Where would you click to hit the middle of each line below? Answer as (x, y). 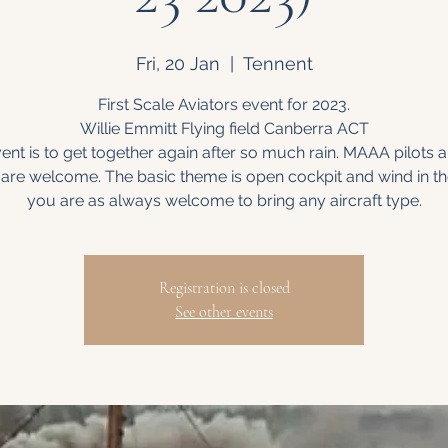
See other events (224, 312)
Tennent (277, 63)
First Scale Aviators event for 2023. (224, 104)
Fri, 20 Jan (177, 63)
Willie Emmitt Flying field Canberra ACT (224, 128)
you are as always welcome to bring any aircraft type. (224, 200)
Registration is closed (224, 288)
